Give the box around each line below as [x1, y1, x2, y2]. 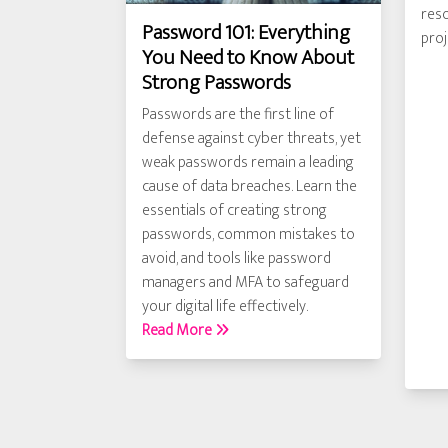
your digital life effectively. [142, 293, 308, 320]
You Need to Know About [142, 40, 354, 75]
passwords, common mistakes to [142, 221, 355, 248]
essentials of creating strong [142, 197, 327, 224]
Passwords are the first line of [142, 101, 334, 128]
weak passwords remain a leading [142, 149, 354, 176]
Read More [142, 317, 215, 344]
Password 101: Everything [142, 15, 350, 50]
